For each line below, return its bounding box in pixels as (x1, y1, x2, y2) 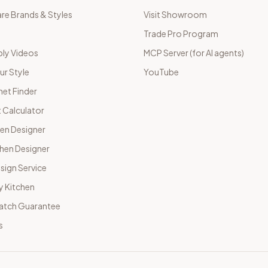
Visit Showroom (144, 9, 207, 20)
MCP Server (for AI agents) (144, 47, 244, 58)
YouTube (144, 66, 179, 77)
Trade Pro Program (144, 28, 218, 39)
